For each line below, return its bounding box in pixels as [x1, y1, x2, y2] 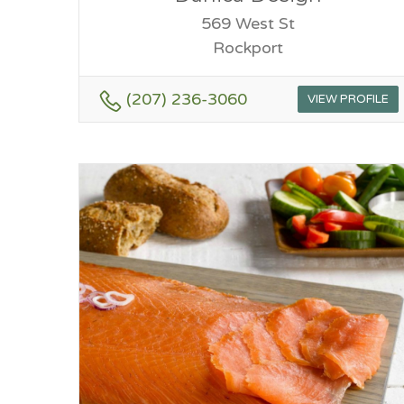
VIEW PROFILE [307, 91, 389, 106]
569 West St [200, 14, 295, 34]
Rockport [212, 38, 283, 59]
